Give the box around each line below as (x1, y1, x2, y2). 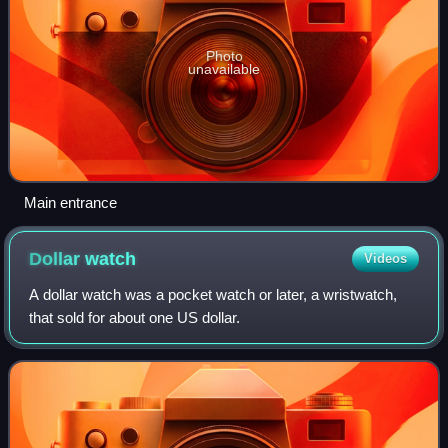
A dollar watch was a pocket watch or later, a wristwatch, (29, 285, 398, 303)
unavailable (188, 60, 260, 77)
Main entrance (24, 193, 117, 211)
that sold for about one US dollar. (29, 308, 241, 326)
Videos (363, 250, 407, 266)
